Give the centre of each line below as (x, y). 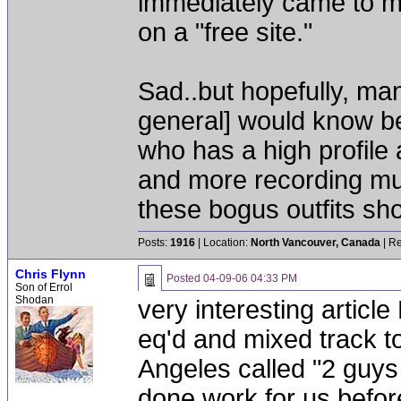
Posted (185, 278)
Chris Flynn (51, 274)
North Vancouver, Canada (316, 243)
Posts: (154, 243)
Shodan (34, 300)
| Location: (223, 243)
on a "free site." (225, 32)
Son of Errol (44, 287)
